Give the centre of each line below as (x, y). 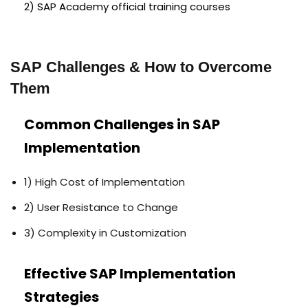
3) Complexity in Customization (105, 232)
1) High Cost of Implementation (104, 181)
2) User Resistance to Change (101, 207)
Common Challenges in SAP (122, 124)
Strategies (62, 297)
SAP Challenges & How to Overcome (141, 67)
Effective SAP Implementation (130, 273)
